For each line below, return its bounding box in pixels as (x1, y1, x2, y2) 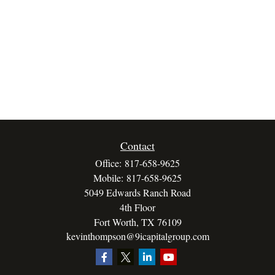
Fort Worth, (93, 215, 139, 228)
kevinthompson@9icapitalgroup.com (66, 230, 209, 242)
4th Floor (120, 201, 155, 214)
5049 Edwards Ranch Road (84, 186, 191, 199)
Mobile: (93, 171, 126, 184)
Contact (120, 138, 155, 153)
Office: (95, 157, 125, 169)
